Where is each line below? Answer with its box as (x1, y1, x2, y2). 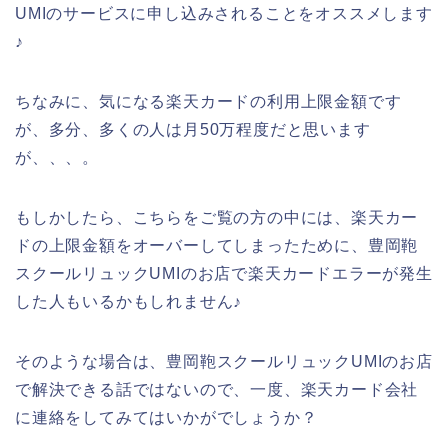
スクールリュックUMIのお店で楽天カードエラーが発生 (15, 264, 433, 282)
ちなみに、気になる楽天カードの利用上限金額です (15, 92, 402, 110)
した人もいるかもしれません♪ (15, 292, 243, 310)
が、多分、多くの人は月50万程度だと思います (15, 120, 371, 138)
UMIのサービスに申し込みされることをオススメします (15, 4, 433, 22)
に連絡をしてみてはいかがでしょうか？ (15, 408, 318, 426)
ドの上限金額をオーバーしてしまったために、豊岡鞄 (15, 236, 419, 254)
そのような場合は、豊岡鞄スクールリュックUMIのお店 (15, 352, 433, 370)
